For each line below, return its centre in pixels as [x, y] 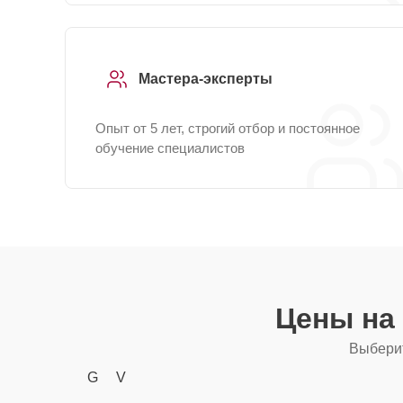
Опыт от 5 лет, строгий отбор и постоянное [228, 128]
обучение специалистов [170, 148]
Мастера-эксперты [206, 79]
